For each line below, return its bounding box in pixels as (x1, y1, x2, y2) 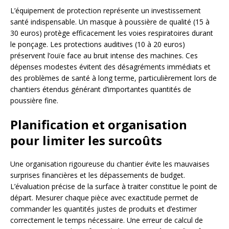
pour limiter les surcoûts (10, 131, 162, 149)
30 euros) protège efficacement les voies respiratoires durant (10, 28, 213, 38)
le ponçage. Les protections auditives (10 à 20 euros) (10, 39, 185, 49)
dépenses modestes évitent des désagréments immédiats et (10, 61, 211, 72)
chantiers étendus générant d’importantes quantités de (10, 84, 191, 94)
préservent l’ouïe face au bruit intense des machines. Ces (10, 50, 198, 60)
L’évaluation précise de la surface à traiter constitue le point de (10, 181, 217, 191)
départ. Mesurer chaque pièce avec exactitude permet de (10, 192, 198, 202)
